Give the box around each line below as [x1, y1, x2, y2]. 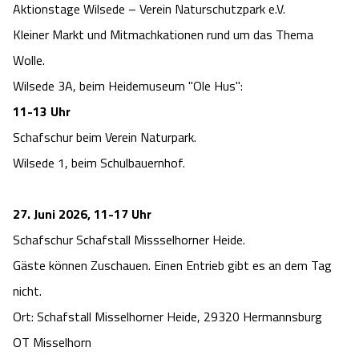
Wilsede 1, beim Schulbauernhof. [13, 153, 185, 173]
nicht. [13, 281, 42, 301]
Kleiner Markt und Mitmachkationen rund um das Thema [13, 25, 313, 45]
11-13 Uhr [13, 102, 71, 122]
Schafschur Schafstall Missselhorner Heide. [13, 230, 245, 250]
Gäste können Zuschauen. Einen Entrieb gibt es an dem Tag [13, 256, 332, 276]
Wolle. [13, 50, 45, 71]
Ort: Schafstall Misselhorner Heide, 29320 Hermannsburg [13, 307, 322, 327]
